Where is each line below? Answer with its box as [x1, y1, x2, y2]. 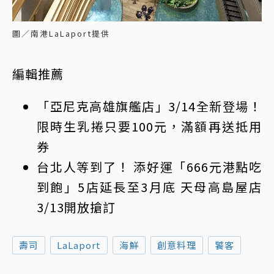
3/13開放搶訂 [37, 198, 116, 217]
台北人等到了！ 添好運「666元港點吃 [37, 158, 262, 176]
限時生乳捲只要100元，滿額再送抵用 [37, 117, 262, 136]
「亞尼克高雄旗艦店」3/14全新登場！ [37, 97, 262, 116]
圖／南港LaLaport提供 [12, 28, 110, 40]
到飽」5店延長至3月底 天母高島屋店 [37, 178, 262, 196]
